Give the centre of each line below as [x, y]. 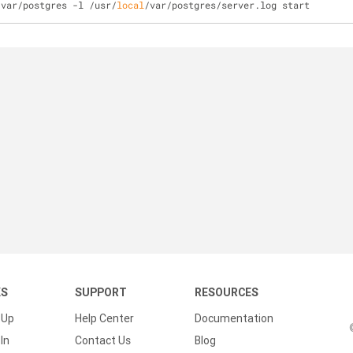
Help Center [104, 318]
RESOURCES [227, 292]
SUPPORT [101, 292]
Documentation [234, 318]
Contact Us [103, 340]
